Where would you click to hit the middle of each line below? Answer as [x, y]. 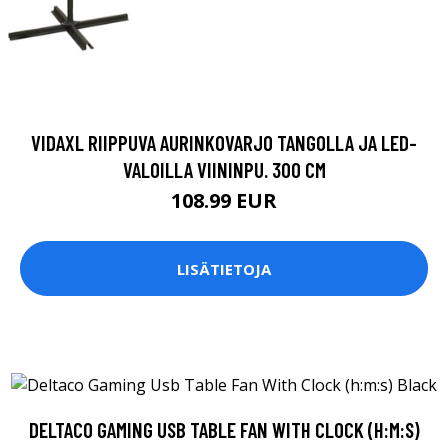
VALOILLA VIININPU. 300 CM [224, 170]
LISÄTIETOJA [224, 268]
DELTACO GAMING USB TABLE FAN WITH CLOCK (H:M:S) [224, 430]
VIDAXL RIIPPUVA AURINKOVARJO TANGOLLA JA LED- [224, 143]
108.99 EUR [224, 201]
